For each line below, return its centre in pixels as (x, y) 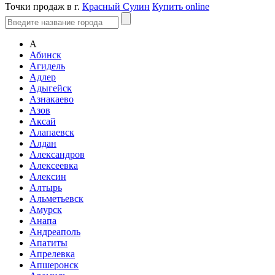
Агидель (47, 66)
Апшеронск (54, 265)
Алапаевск (52, 132)
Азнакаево (52, 99)
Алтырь (46, 188)
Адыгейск (51, 88)
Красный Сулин (116, 6)
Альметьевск (56, 199)
